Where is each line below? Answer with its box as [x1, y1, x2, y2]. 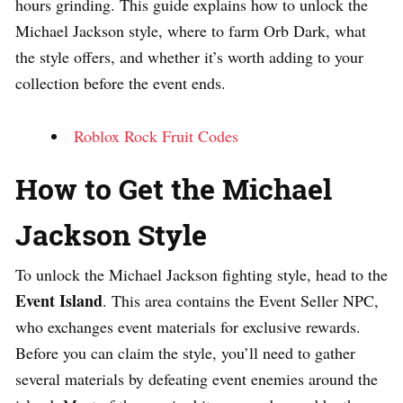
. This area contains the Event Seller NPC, [103, 290, 379, 312]
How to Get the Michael [15, 169, 332, 209]
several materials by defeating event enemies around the [15, 368, 378, 390]
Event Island [15, 289, 103, 313]
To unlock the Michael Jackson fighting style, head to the [15, 264, 388, 286]
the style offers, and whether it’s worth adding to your [15, 46, 363, 68]
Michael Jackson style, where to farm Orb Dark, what [15, 20, 366, 42]
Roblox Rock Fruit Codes [74, 125, 238, 148]
